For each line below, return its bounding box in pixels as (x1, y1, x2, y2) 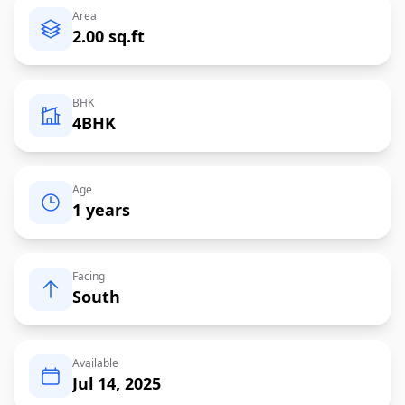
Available (72, 354, 118, 371)
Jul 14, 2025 (72, 372, 161, 394)
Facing (72, 268, 105, 284)
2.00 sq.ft (72, 24, 145, 47)
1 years (72, 198, 130, 221)
